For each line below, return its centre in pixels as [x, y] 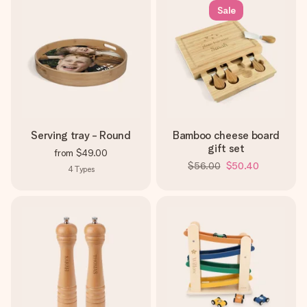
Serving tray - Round [81, 135]
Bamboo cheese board [226, 135]
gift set [226, 148]
